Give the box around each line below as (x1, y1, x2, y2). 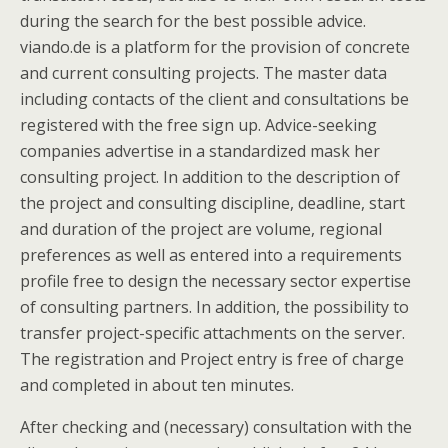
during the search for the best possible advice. (20, 10, 366, 32)
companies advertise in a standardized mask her (20, 140, 380, 162)
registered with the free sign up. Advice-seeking (20, 114, 377, 136)
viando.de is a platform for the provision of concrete (20, 36, 410, 58)
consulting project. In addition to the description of (20, 166, 400, 188)
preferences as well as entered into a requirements (20, 244, 402, 266)
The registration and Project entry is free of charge (20, 348, 404, 370)
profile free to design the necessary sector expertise (20, 270, 411, 292)
